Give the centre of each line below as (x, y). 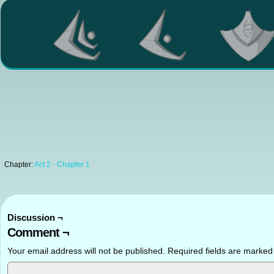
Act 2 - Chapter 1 (62, 165)
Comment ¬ (38, 232)
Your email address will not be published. (86, 251)
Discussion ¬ (35, 217)
